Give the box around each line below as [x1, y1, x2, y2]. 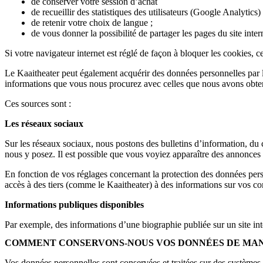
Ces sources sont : [5, 99, 71, 109]
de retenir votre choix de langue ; [31, 18, 153, 28]
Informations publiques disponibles [5, 200, 144, 210]
